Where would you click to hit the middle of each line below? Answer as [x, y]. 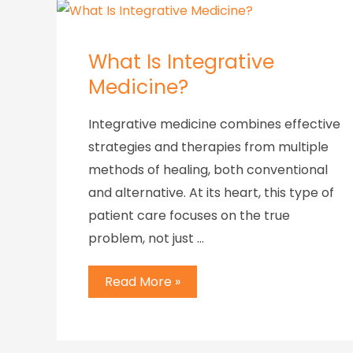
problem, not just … [146, 239]
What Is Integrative [181, 62]
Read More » [143, 281]
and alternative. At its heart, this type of [211, 193]
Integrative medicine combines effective [214, 124]
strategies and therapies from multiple [208, 147]
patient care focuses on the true [189, 216]
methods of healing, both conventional [208, 170]
